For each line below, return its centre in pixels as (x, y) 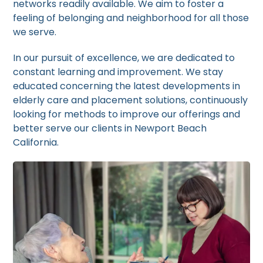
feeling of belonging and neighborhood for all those (131, 18)
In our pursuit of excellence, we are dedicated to (124, 58)
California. (36, 142)
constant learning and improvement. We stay (118, 72)
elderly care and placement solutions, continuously (131, 100)
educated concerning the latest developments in (127, 86)
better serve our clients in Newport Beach (110, 128)
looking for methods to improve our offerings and (127, 114)
